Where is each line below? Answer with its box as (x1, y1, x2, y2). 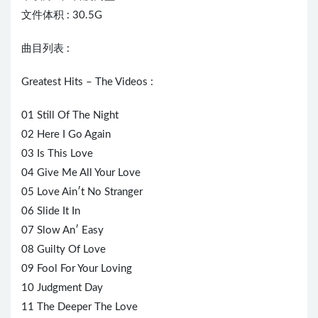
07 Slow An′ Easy (21, 225, 104, 236)
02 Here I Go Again (21, 129, 111, 141)
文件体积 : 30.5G (21, 10, 102, 21)
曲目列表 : (21, 43, 70, 55)
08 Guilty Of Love (21, 244, 106, 256)
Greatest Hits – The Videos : (21, 77, 153, 88)
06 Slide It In (21, 206, 80, 217)
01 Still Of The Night (21, 110, 119, 121)
